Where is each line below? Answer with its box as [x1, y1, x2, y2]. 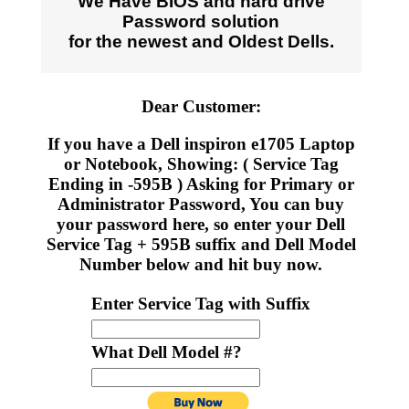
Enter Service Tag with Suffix [91, 294, 311, 314]
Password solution [122, 11, 280, 31]
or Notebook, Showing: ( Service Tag [63, 153, 339, 173]
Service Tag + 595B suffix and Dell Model [46, 234, 356, 254]
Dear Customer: [141, 96, 261, 116]
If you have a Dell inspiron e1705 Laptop [47, 133, 355, 153]
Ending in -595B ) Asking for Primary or [47, 173, 354, 194]
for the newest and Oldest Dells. [68, 31, 334, 51]
